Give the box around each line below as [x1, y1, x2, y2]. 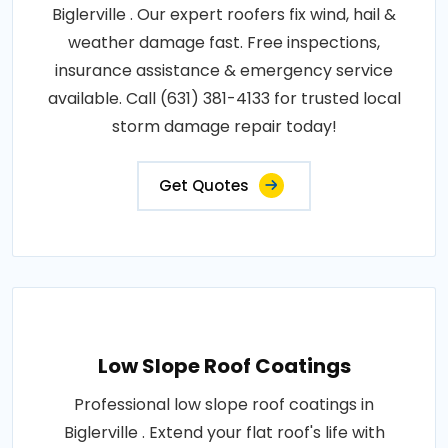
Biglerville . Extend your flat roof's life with [63, 421, 385, 445]
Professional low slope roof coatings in [74, 393, 374, 417]
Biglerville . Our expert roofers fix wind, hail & [52, 3, 396, 27]
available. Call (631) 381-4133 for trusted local [47, 87, 401, 111]
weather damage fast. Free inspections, [68, 31, 380, 55]
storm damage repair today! [111, 115, 337, 139]
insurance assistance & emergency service [55, 59, 393, 83]
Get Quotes [159, 175, 249, 197]
